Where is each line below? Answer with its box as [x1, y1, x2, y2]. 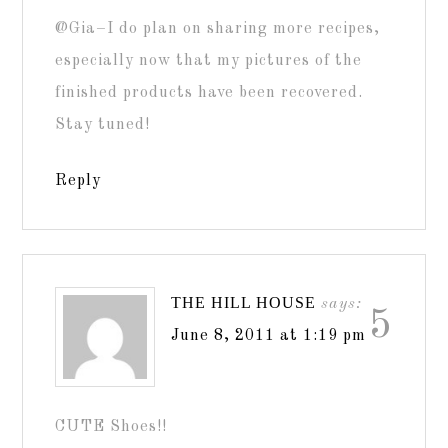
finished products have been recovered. [55, 84, 364, 101]
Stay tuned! [55, 116, 151, 133]
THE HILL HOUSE [171, 293, 317, 311]
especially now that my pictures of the [55, 52, 363, 69]
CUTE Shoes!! [55, 418, 168, 435]
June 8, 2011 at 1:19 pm [171, 327, 367, 344]
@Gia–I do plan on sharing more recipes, [55, 20, 381, 37]
